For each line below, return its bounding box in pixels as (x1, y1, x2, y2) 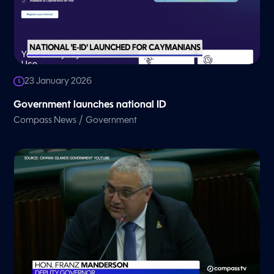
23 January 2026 (24, 77, 92, 86)
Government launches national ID (13, 100, 167, 111)
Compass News (13, 116, 77, 125)
